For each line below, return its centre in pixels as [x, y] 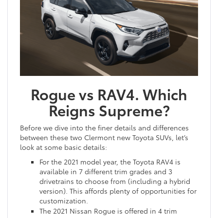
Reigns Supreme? [109, 110]
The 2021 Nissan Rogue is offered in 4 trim [108, 211]
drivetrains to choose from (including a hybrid [115, 181]
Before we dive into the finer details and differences [104, 128]
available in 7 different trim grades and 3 [106, 172]
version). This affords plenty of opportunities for [118, 191]
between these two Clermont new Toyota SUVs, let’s [104, 137]
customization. [64, 201]
